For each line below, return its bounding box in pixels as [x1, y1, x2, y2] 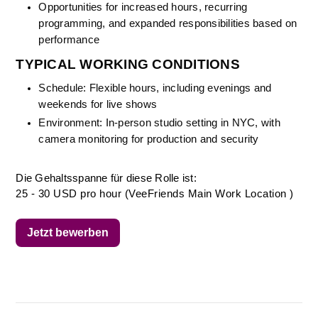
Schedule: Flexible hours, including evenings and [38, 82, 272, 94]
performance [38, 34, 100, 45]
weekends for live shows [38, 99, 158, 110]
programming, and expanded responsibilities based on [38, 18, 297, 29]
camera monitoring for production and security [38, 133, 259, 145]
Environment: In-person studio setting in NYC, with [38, 117, 280, 128]
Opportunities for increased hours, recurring [38, 1, 248, 13]
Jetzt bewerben [27, 226, 109, 238]
